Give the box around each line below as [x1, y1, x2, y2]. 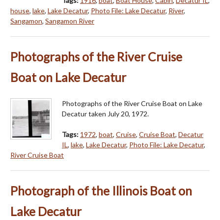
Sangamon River [45, 16, 94, 25]
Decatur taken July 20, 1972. [62, 109, 149, 118]
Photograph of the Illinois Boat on [10, 183, 192, 198]
